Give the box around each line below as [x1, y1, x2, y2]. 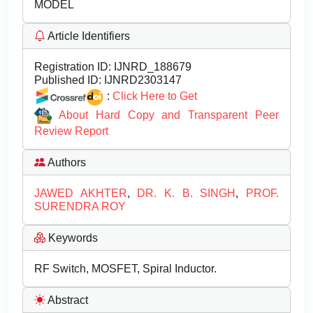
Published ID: [34, 74, 101, 86]
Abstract [45, 294, 88, 307]
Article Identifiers [45, 30, 130, 42]
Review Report [34, 125, 108, 138]
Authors [45, 156, 86, 169]
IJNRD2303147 [101, 74, 182, 86]
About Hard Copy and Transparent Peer [58, 108, 279, 121]
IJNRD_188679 [111, 61, 191, 73]
